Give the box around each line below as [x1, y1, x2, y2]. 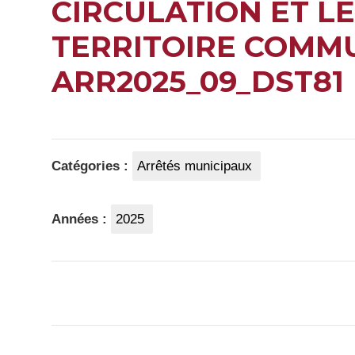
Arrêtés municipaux [137, 158, 252, 174]
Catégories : [52, 158, 132, 174]
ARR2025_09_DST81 [52, 63, 344, 99]
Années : [52, 211, 111, 227]
